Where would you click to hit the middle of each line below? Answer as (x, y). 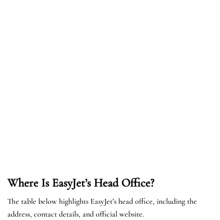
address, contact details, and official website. (76, 214)
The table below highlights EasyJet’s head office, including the (102, 201)
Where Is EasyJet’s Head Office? (81, 183)
